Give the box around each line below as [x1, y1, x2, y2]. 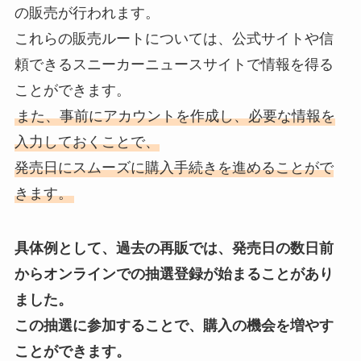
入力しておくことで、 [14, 134, 160, 151]
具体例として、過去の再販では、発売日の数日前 [14, 240, 334, 257]
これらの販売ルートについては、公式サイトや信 [14, 31, 334, 48]
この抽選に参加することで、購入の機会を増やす [14, 317, 334, 334]
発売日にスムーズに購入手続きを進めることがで [14, 160, 334, 176]
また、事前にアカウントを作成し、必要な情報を [15, 108, 335, 125]
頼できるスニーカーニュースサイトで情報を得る [14, 56, 334, 73]
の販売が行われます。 [14, 5, 160, 22]
